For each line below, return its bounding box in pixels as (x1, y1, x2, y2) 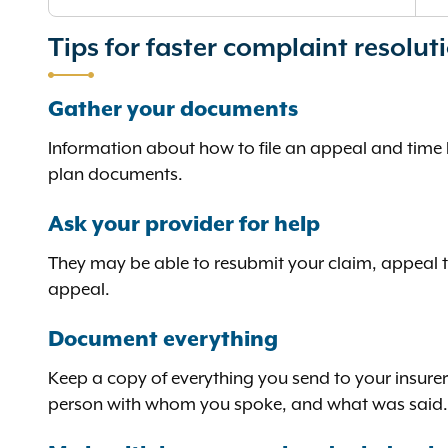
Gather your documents (48, 98, 298, 122)
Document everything (48, 328, 278, 352)
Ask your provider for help (48, 213, 325, 237)
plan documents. (48, 164, 183, 184)
